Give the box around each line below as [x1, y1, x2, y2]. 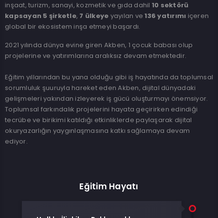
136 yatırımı [145, 11, 186, 20]
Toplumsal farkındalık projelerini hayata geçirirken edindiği [5, 105, 198, 114]
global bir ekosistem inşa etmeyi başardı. [5, 22, 141, 31]
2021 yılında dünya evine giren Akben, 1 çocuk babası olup [5, 40, 193, 50]
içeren [186, 11, 209, 20]
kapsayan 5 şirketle [5, 11, 76, 20]
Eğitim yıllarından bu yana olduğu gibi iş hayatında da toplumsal [5, 73, 213, 82]
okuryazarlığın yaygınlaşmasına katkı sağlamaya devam [5, 126, 190, 135]
